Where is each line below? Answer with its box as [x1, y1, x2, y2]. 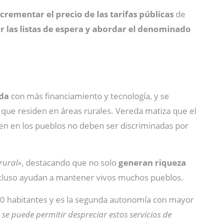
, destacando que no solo [22, 157, 118, 168]
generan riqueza [118, 157, 186, 168]
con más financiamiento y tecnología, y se [9, 90, 169, 102]
